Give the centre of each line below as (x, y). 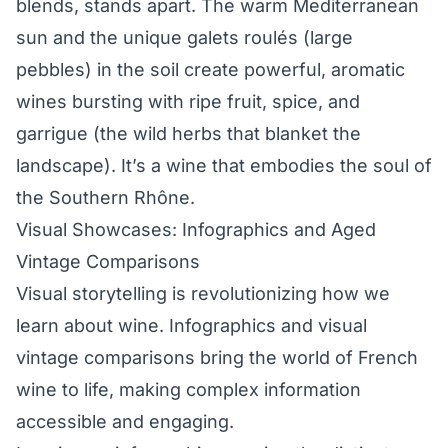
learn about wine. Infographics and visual (191, 326)
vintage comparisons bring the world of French (217, 358)
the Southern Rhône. (105, 198)
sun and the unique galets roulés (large (184, 38)
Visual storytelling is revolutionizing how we (203, 294)
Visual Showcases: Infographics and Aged (196, 230)
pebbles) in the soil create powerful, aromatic (210, 70)
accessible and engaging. (125, 422)
